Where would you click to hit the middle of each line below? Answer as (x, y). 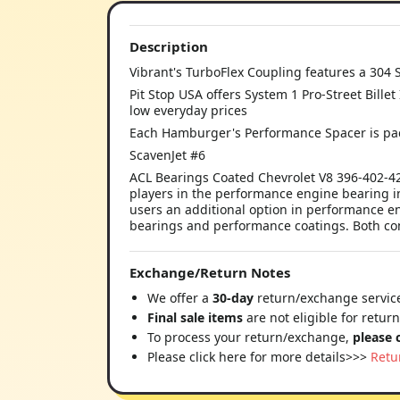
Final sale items (195, 317)
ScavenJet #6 (167, 155)
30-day (235, 298)
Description (169, 46)
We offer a (180, 298)
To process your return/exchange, (250, 337)
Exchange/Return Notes (210, 272)
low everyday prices (188, 110)
